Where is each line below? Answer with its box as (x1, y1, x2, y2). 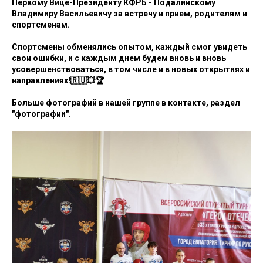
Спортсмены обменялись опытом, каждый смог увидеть (12, 42, 247, 52)
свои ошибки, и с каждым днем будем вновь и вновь (12, 53, 226, 63)
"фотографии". (12, 109, 71, 119)
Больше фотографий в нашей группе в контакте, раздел (12, 98, 240, 108)
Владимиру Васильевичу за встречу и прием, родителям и (12, 9, 247, 19)
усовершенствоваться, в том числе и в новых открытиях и (12, 65, 250, 75)
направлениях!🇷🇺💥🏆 (12, 76, 104, 86)
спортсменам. (12, 20, 70, 30)
